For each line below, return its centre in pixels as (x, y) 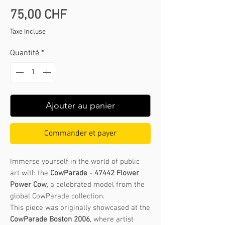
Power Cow (28, 185)
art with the (30, 174)
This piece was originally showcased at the (80, 208)
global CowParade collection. (57, 197)
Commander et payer (80, 134)
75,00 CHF (38, 16)
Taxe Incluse (28, 32)
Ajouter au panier (80, 106)
